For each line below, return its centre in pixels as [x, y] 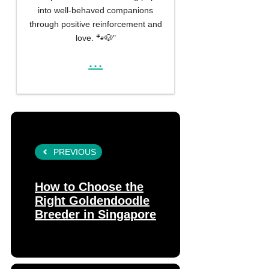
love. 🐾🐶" [95, 38]
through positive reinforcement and [95, 24]
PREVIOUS [75, 152]
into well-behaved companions [96, 11]
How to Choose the [89, 186]
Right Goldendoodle [92, 200]
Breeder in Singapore [95, 214]
